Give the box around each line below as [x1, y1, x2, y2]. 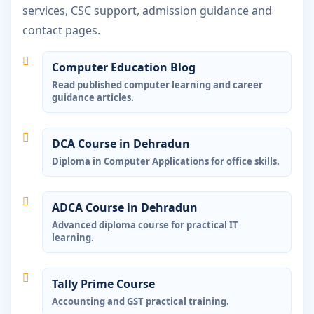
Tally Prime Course [52, 275, 155, 292]
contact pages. [22, 22, 100, 38]
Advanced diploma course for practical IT [52, 218, 238, 231]
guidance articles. [52, 90, 134, 104]
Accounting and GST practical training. [52, 294, 229, 308]
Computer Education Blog [52, 59, 196, 75]
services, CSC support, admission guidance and [22, 2, 272, 18]
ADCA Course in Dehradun [52, 199, 198, 215]
